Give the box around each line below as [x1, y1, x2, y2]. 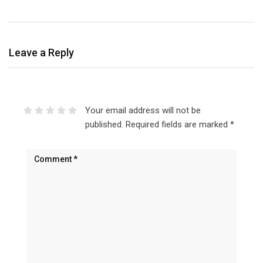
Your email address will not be [85, 104, 201, 116]
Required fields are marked [125, 119, 230, 130]
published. [85, 119, 123, 130]
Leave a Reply [9, 46, 74, 59]
